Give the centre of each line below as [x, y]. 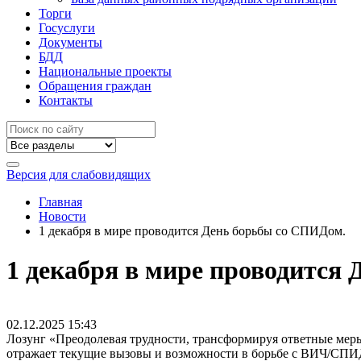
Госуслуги [67, 28]
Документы [71, 42]
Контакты [66, 100]
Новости [62, 216]
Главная [60, 202]
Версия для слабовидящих [79, 174]
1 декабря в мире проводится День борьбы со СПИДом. [192, 231]
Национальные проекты [105, 71]
